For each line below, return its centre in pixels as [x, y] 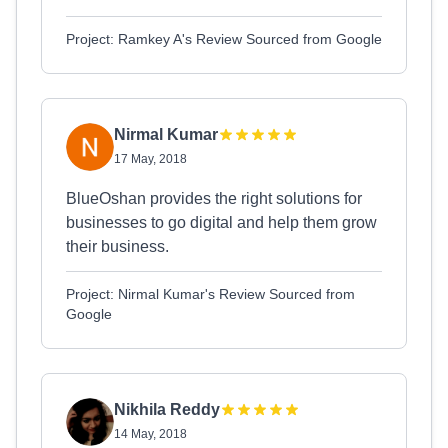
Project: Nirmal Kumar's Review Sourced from [210, 294]
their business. [117, 246]
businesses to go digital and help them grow [221, 222]
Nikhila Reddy [167, 409]
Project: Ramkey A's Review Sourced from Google [224, 39]
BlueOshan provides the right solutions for [214, 198]
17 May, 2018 [150, 159]
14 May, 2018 [150, 434]
